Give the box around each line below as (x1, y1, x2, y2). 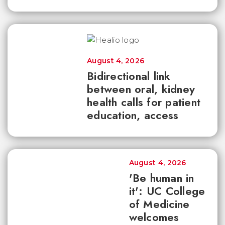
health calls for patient (87, 94, 200, 110)
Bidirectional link (87, 68, 171, 84)
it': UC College (129, 183, 205, 199)
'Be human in (129, 170, 194, 186)
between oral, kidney (87, 81, 195, 97)
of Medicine (129, 196, 190, 212)
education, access (87, 107, 179, 123)
